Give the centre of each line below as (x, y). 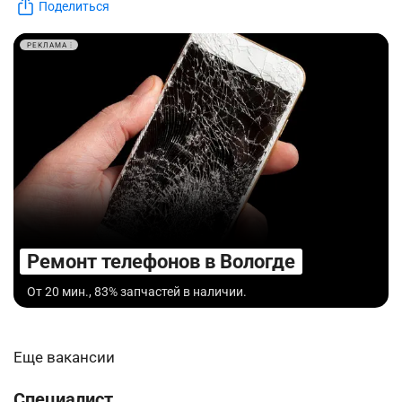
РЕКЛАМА (47, 45)
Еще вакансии (64, 357)
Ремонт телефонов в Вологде (161, 262)
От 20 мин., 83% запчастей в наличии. (137, 292)
